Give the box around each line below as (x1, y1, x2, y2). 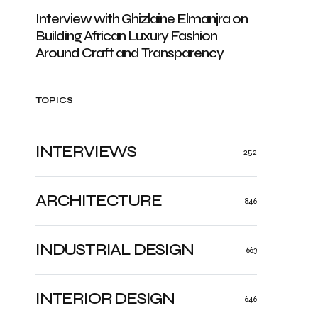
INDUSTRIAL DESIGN (35, 239, 194, 260)
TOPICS (35, 95, 74, 105)
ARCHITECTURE (35, 190, 162, 211)
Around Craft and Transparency (35, 44, 224, 62)
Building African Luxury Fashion (35, 27, 217, 45)
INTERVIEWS (35, 141, 136, 162)
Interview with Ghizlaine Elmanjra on (35, 10, 248, 28)
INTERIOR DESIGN (35, 288, 175, 309)
